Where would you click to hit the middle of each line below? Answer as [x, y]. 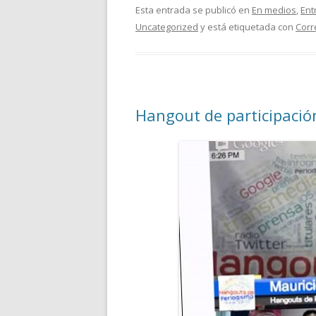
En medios [274, 10]
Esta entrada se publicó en [194, 10]
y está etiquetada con [247, 27]
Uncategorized [167, 27]
